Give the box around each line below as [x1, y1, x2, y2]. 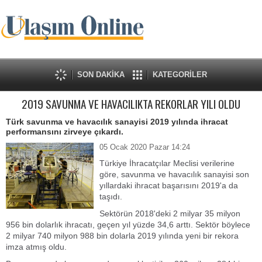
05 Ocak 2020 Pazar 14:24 [99, 143, 190, 151]
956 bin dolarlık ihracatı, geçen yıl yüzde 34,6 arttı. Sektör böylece [6, 220, 250, 229]
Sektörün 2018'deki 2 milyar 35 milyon [99, 209, 240, 218]
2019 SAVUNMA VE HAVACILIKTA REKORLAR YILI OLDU [22, 95, 240, 112]
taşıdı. [99, 192, 122, 201]
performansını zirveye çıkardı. [6, 127, 123, 136]
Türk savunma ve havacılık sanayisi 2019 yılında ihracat [6, 117, 228, 126]
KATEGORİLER [153, 70, 207, 79]
